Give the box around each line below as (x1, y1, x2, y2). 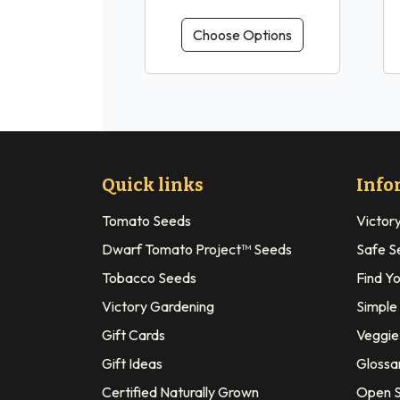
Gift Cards (102, 325, 165, 344)
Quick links (102, 173, 204, 196)
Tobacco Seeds (102, 268, 196, 287)
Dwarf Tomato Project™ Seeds (102, 239, 292, 258)
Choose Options (193, 25, 292, 44)
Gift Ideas (102, 354, 162, 372)
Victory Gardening (102, 296, 214, 315)
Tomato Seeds (102, 211, 191, 229)
